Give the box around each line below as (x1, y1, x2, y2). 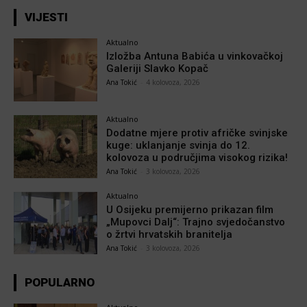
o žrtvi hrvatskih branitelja (106, 228, 233, 241)
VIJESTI (25, 10, 68, 25)
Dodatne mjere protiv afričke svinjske (106, 126, 288, 139)
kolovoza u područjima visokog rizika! (106, 151, 288, 164)
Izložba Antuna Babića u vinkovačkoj (106, 50, 284, 63)
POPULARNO (25, 275, 95, 290)
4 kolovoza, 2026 (146, 77, 201, 88)
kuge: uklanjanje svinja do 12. (106, 138, 251, 151)
